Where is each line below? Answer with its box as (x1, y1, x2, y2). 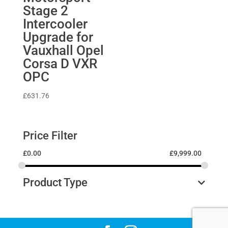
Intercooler (22, 16, 88, 32)
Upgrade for (22, 30, 93, 45)
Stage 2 (22, 3, 68, 19)
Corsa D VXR (22, 56, 97, 72)
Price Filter (22, 129, 77, 142)
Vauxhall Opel (22, 43, 104, 59)
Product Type (22, 176, 88, 189)
